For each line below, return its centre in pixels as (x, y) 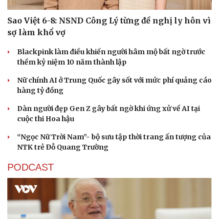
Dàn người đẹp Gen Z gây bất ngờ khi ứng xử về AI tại (109, 109)
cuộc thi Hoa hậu (46, 119)
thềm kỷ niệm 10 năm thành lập (72, 62)
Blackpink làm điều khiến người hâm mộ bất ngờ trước (111, 52)
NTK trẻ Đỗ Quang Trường (63, 147)
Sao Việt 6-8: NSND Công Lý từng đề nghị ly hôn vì (109, 21)
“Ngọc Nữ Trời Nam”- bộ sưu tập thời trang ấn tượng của (114, 137)
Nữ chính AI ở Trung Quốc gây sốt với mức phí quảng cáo (114, 80)
